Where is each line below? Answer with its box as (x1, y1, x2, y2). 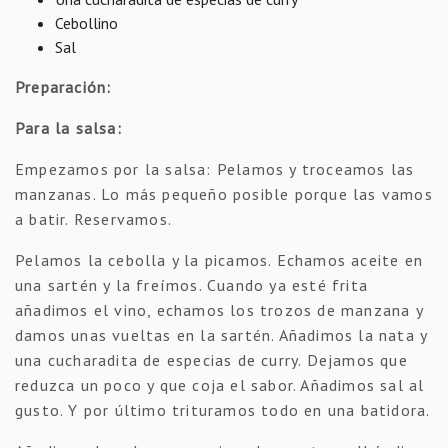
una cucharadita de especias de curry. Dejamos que (15, 349, 408, 370)
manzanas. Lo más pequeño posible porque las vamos (15, 183, 433, 204)
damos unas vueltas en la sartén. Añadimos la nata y (15, 324, 428, 345)
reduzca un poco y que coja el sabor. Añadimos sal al (15, 374, 425, 395)
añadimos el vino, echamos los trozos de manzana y (15, 299, 423, 320)
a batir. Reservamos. (15, 208, 172, 229)
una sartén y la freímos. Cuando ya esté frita (15, 274, 369, 295)
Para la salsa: (15, 117, 122, 138)
